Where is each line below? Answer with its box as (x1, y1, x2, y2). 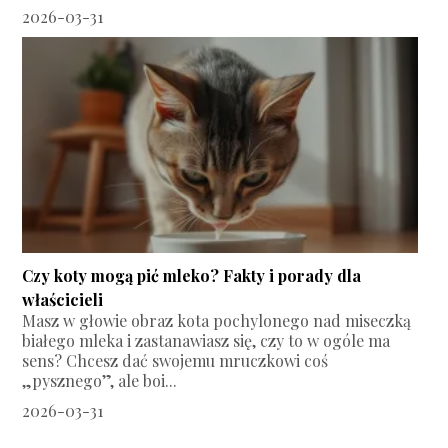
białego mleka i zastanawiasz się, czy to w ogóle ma (22, 329, 391, 351)
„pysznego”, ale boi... (22, 369, 178, 391)
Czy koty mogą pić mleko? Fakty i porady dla (22, 264, 362, 286)
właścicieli (22, 288, 104, 310)
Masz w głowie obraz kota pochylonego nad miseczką (22, 309, 412, 331)
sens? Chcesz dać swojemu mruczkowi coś (22, 349, 329, 371)
